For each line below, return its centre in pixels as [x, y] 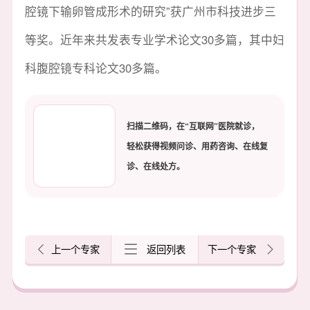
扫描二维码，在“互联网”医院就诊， [193, 126]
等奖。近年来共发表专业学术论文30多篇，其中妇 [154, 39]
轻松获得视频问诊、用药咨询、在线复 [197, 146]
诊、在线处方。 [155, 166]
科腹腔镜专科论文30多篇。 [95, 67]
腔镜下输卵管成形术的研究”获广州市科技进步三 [150, 11]
